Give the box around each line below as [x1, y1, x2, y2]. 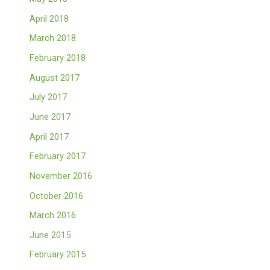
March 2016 [30, 210, 77, 221]
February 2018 [30, 52, 86, 64]
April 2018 [30, 13, 69, 24]
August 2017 [30, 72, 80, 83]
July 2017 [30, 92, 67, 103]
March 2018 [30, 33, 77, 44]
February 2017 [30, 151, 86, 162]
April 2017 [30, 131, 69, 142]
